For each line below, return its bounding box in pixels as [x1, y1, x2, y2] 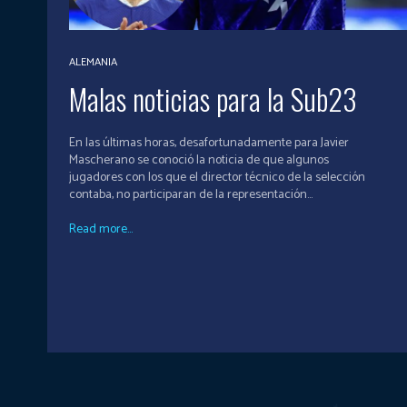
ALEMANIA [69, 53, 117, 71]
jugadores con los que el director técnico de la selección [69, 166, 365, 188]
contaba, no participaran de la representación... [69, 184, 313, 205]
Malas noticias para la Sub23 [69, 76, 357, 120]
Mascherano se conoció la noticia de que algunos [69, 149, 329, 171]
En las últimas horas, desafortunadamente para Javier [69, 132, 349, 154]
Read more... [69, 218, 133, 240]
